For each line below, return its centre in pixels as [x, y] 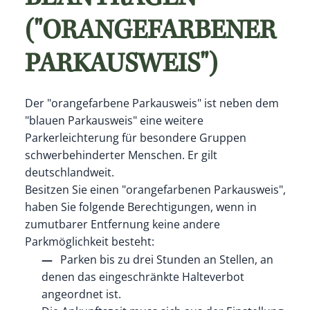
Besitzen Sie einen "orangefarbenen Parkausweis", [155, 189]
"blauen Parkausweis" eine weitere [114, 120]
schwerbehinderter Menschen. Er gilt [121, 155]
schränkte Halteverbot [185, 276]
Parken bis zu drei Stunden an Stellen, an [166, 259]
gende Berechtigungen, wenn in [174, 207]
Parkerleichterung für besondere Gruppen [135, 137]
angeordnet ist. [81, 294]
